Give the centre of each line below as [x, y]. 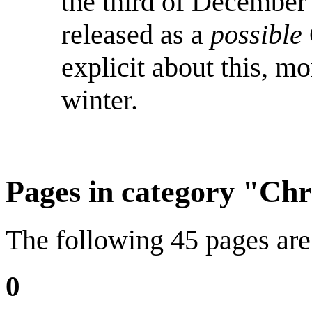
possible [256, 35]
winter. [100, 100]
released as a [136, 35]
